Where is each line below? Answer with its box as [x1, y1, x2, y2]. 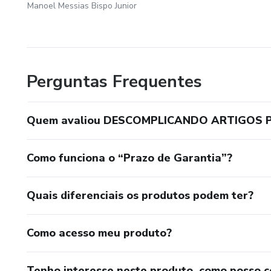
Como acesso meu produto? [27, 225, 172, 240]
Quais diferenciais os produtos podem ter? [27, 188, 253, 203]
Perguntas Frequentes [27, 70, 202, 93]
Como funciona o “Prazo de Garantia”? [27, 150, 232, 165]
